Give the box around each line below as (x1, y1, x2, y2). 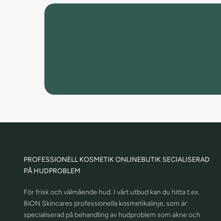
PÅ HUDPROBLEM (24, 166, 80, 175)
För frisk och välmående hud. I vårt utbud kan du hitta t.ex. (24, 187, 200, 196)
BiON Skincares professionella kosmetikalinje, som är (24, 199, 187, 208)
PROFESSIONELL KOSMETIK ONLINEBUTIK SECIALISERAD (24, 155, 210, 164)
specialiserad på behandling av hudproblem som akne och (24, 210, 200, 219)
